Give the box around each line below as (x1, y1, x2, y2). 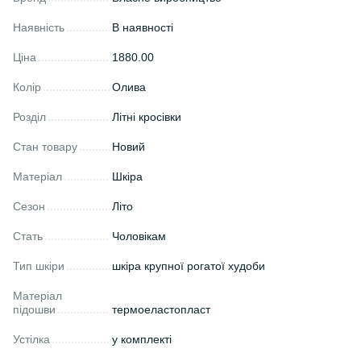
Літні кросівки (112, 110, 181, 123)
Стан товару (13, 139, 77, 153)
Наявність (13, 20, 64, 34)
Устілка (13, 332, 50, 346)
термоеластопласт (112, 302, 210, 316)
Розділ (13, 110, 46, 123)
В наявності (112, 20, 173, 34)
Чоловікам (112, 229, 166, 243)
